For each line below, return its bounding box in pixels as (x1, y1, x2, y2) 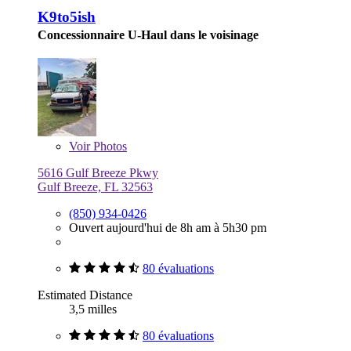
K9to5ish (38, 8, 96, 25)
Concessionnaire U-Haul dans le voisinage (38, 27, 259, 42)
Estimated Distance (38, 288, 132, 302)
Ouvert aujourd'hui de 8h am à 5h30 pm (69, 220, 266, 234)
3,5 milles (69, 302, 117, 316)
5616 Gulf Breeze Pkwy (38, 165, 158, 179)
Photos (90, 139, 127, 153)
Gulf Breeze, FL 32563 (38, 179, 153, 194)
